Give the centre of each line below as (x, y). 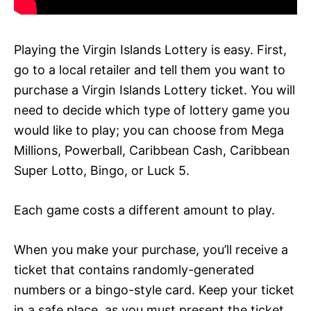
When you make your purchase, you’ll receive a (151, 249)
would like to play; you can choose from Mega (149, 130)
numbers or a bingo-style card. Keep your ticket (154, 289)
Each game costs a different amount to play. (144, 210)
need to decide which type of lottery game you (152, 110)
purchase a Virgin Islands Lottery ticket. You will (154, 90)
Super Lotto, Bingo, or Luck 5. (102, 170)
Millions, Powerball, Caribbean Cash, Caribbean (152, 150)
